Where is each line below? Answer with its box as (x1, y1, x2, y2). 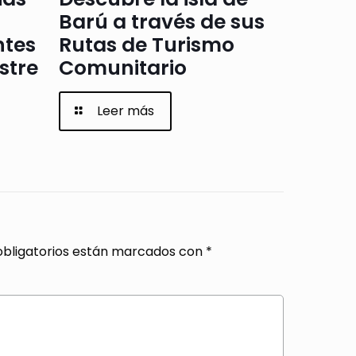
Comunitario (58, 53, 187, 82)
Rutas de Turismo (58, 30, 234, 59)
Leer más (97, 101, 155, 120)
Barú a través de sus (58, 7, 265, 36)
